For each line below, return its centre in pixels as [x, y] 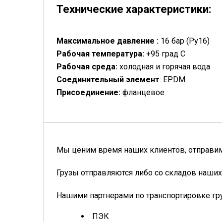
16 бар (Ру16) [185, 41]
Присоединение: [89, 93]
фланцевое [143, 93]
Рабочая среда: [88, 67]
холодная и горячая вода [165, 67]
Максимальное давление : [109, 41]
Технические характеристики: [134, 9]
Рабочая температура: [101, 54]
